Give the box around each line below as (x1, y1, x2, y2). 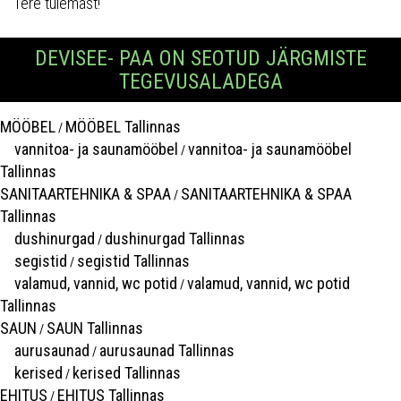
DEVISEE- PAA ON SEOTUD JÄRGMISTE (34, 45, 367, 71)
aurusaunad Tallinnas (99, 340, 235, 360)
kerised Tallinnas (73, 363, 181, 382)
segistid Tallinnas (77, 251, 190, 270)
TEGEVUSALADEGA (118, 68, 283, 94)
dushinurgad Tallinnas (105, 228, 245, 248)
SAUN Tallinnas (47, 318, 143, 337)
